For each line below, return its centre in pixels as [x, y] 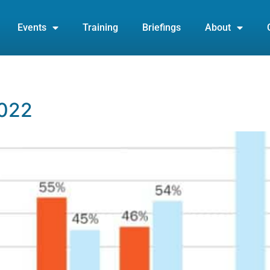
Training [101, 28]
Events [32, 28]
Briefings [162, 28]
